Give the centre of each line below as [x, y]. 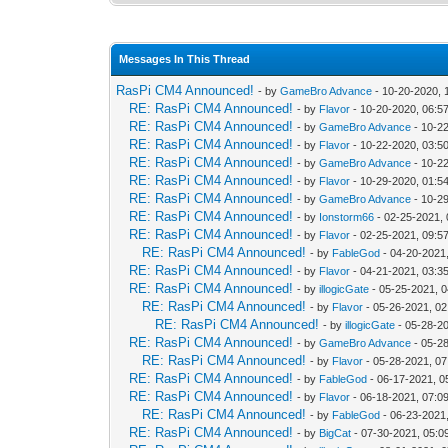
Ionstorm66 [347, 216]
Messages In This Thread [185, 58]
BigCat [335, 432]
